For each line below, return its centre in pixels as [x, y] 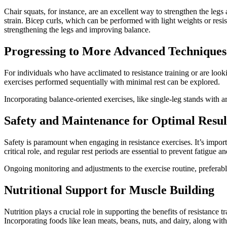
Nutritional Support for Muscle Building [109, 190]
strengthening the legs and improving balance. [77, 30]
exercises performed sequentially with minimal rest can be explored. [112, 82]
